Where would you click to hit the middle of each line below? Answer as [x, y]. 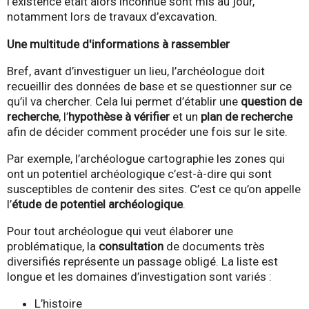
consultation [131, 246]
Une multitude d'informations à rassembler [118, 44]
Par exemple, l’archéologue [76, 158]
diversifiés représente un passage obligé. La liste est [142, 261]
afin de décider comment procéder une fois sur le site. [149, 131]
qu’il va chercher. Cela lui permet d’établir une [124, 101]
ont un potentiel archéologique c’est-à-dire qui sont [139, 173]
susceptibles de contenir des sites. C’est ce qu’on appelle [154, 189]
